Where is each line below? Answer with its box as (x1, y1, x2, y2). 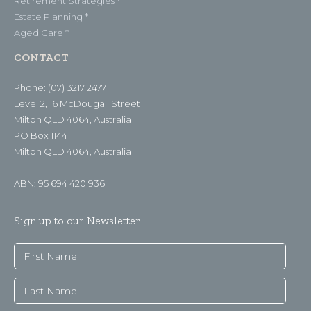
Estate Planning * (14, 10, 88, 22)
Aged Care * (14, 26, 69, 38)
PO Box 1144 (14, 129, 67, 141)
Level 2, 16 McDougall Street (14, 97, 140, 109)
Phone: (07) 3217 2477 (14, 81, 106, 93)
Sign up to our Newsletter (14, 213, 140, 227)
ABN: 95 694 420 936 (14, 177, 105, 189)
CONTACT (14, 50, 68, 64)
